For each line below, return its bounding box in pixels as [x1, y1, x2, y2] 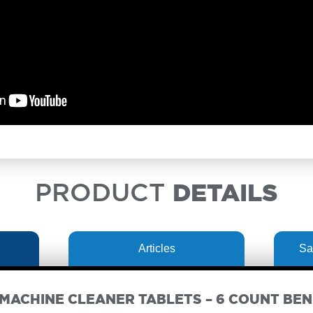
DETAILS [173, 181, 278, 207]
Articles [138, 242, 175, 255]
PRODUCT [35, 181, 173, 207]
